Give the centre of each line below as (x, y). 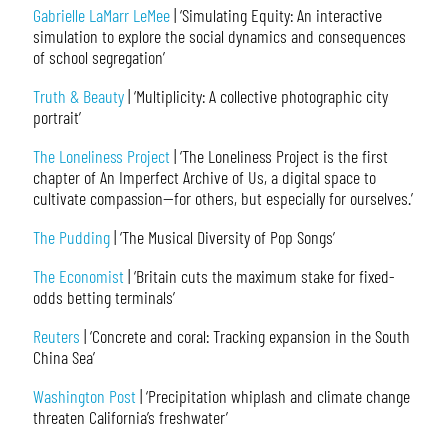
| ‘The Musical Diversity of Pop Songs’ (222, 237)
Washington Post (84, 396)
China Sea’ (63, 357)
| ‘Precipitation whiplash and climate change (272, 396)
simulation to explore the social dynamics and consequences (219, 36)
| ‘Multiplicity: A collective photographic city (255, 96)
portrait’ (56, 117)
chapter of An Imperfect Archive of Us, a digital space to (204, 177)
